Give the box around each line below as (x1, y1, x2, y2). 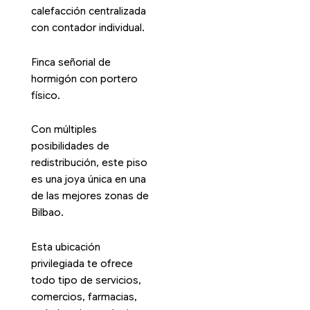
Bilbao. (30, 206, 64, 219)
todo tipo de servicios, (30, 273, 141, 286)
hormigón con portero (30, 72, 138, 85)
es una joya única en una (30, 173, 146, 186)
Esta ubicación (30, 240, 100, 253)
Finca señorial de (30, 55, 111, 69)
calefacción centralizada (30, 5, 146, 18)
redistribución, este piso (30, 156, 147, 170)
